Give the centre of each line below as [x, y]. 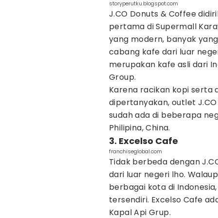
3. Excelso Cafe [144, 141]
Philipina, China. [140, 128]
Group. [123, 77]
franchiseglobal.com [136, 151]
